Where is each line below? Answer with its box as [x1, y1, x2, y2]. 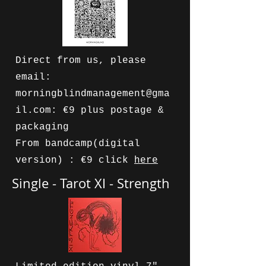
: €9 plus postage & [51, 105, 164, 116]
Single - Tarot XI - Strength [12, 175, 170, 192]
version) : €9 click [15, 155, 134, 166]
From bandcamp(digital [15, 138, 140, 149]
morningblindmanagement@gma [15, 88, 170, 99]
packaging [15, 122, 69, 132]
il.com [15, 105, 51, 116]
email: [15, 72, 51, 83]
